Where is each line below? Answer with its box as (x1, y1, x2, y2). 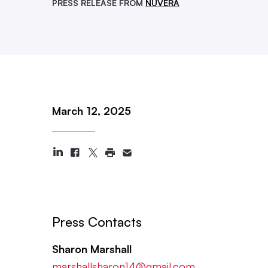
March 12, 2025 (52, 104, 131, 117)
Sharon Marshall (52, 242, 132, 255)
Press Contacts (52, 214, 142, 230)
